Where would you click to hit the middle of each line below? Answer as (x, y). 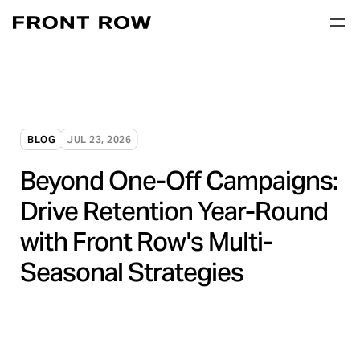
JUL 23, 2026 (99, 139)
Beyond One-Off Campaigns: (179, 180)
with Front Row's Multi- (146, 241)
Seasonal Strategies (132, 272)
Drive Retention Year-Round (174, 211)
